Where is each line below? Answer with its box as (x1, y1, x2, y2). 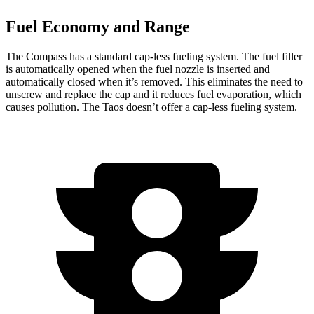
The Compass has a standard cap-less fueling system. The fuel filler (6, 50, 302, 62)
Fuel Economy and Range (6, 18, 190, 36)
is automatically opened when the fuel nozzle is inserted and (6, 62, 270, 75)
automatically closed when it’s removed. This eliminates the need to (6, 75, 303, 88)
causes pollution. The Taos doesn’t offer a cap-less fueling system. (6, 100, 297, 113)
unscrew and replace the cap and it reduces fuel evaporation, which (6, 88, 301, 100)
